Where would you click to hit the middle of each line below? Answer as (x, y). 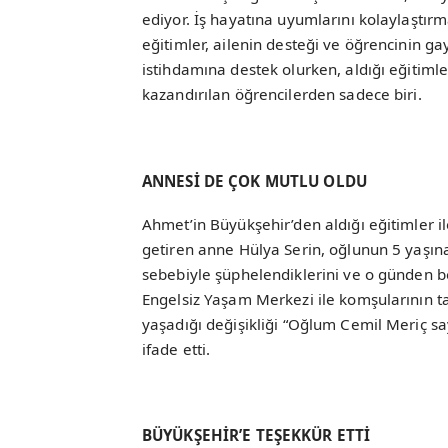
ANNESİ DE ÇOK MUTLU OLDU (254, 180)
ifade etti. (176, 348)
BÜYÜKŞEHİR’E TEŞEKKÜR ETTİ (256, 435)
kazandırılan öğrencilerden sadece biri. (282, 94)
